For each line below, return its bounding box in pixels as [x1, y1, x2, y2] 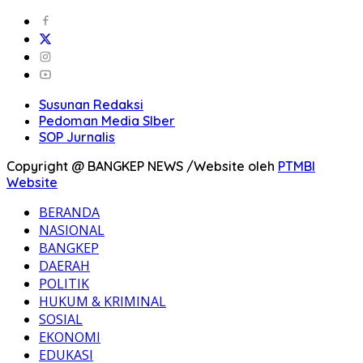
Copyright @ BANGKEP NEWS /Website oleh [6, 158, 278, 175]
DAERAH [39, 257, 90, 275]
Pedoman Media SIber [39, 113, 175, 130]
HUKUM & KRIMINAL [39, 293, 166, 311]
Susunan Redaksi [39, 96, 143, 113]
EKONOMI [39, 328, 100, 347]
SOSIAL [39, 310, 83, 329]
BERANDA [39, 203, 100, 222]
